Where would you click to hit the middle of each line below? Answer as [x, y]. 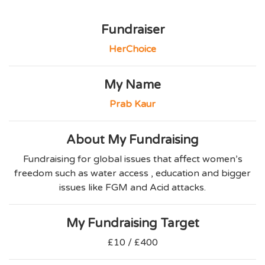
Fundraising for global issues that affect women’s [132, 159]
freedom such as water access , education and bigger [132, 174]
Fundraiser [132, 30]
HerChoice [132, 49]
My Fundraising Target [132, 224]
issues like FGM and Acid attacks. [132, 188]
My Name [132, 85]
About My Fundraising [132, 140]
